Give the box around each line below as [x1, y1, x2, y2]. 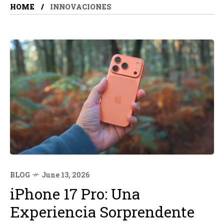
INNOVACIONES [50, 2, 111, 11]
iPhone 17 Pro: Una [10, 183, 140, 203]
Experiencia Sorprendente [10, 201, 194, 221]
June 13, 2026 [41, 169, 89, 179]
